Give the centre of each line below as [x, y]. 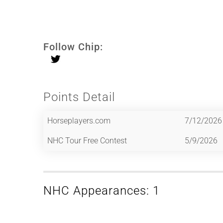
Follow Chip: [73, 47]
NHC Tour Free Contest [87, 140]
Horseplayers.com [79, 120]
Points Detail [79, 97]
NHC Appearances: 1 [102, 190]
